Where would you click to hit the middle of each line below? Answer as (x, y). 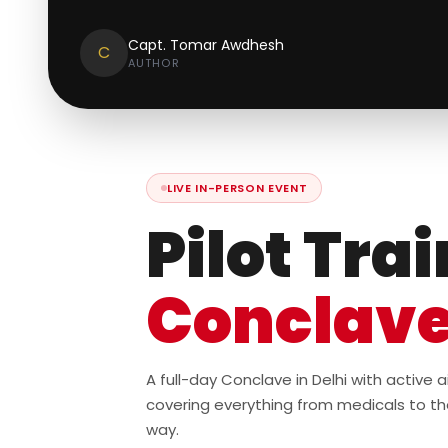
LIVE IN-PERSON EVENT (237, 188)
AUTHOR (154, 63)
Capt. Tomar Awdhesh (206, 45)
